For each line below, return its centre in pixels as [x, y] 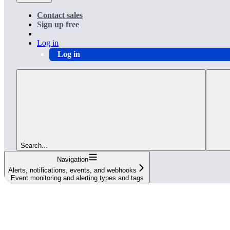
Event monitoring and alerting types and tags [77, 178]
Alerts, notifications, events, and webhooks [72, 170]
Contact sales [60, 15]
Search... [34, 146]
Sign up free [58, 25]
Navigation [72, 160]
